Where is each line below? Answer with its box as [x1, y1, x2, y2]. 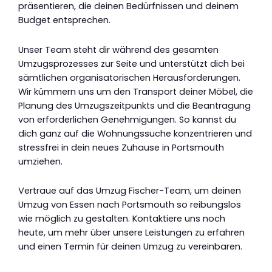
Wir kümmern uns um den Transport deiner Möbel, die [18, 85, 253, 98]
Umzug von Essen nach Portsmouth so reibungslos [18, 199, 241, 211]
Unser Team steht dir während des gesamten [18, 43, 219, 56]
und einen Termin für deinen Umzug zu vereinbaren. [18, 240, 242, 253]
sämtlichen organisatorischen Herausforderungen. [18, 71, 240, 84]
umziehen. [18, 155, 63, 168]
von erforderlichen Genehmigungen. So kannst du [18, 113, 236, 126]
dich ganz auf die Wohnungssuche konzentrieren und [18, 127, 252, 140]
